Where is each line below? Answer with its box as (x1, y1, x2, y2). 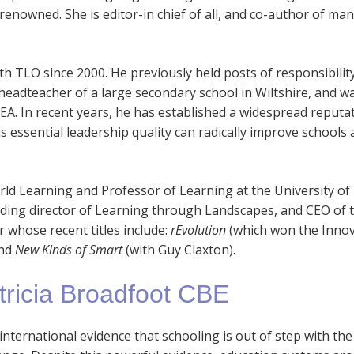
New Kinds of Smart (15, 240, 122, 258)
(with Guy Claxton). (122, 240, 235, 258)
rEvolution (171, 220, 229, 239)
